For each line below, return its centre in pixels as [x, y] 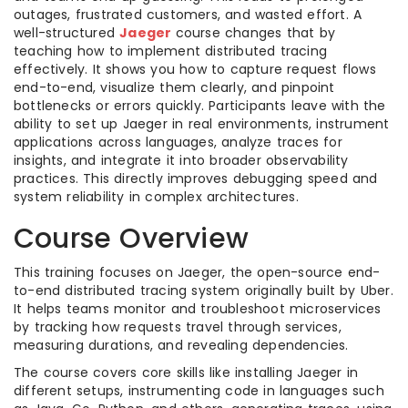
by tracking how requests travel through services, [178, 327]
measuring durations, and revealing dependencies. [181, 345]
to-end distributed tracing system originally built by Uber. [204, 291]
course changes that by [255, 33]
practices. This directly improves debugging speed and [196, 178]
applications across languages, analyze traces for [178, 142]
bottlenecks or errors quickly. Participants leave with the [200, 106]
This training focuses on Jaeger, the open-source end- [197, 272]
